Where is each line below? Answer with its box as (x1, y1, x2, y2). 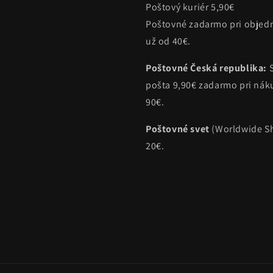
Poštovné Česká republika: (146, 62, 269, 74)
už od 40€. (146, 35, 191, 48)
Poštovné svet (146, 122, 210, 135)
